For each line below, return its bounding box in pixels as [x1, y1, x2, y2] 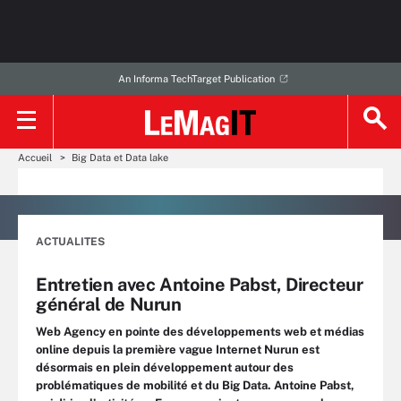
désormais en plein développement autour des [36, 361, 294, 374]
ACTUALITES [36, 235, 105, 248]
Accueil [18, 152, 52, 163]
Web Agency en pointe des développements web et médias [36, 325, 364, 338]
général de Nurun [36, 294, 182, 315]
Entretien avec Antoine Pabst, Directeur [36, 274, 363, 295]
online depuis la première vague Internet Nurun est [36, 343, 320, 356]
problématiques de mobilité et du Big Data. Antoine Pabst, [36, 379, 354, 392]
